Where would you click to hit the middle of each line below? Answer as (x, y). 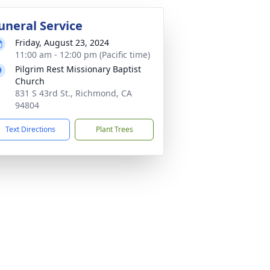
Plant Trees (114, 129)
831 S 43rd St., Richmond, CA (74, 93)
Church (30, 81)
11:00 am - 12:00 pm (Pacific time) (83, 55)
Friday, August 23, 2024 (62, 42)
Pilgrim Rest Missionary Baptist (78, 69)
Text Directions (30, 129)
